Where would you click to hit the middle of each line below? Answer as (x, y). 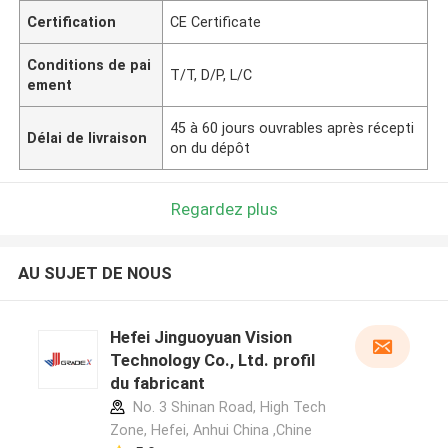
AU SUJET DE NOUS (94, 273)
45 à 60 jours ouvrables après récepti (292, 127)
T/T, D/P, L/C (211, 74)
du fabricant (157, 383)
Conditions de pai (89, 64)
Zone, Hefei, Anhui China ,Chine (210, 430)
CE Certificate (216, 21)
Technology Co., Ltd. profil (212, 360)
